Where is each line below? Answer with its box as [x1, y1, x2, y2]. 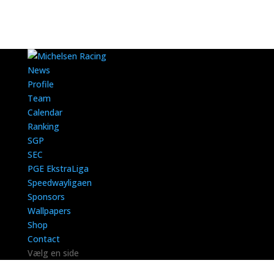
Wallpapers [27, 205, 71, 217]
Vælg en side [27, 247, 79, 259]
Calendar [27, 106, 62, 118]
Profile [27, 78, 54, 90]
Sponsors [27, 191, 65, 202]
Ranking [27, 120, 59, 132]
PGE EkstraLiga [27, 163, 89, 174]
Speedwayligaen [27, 177, 92, 188]
